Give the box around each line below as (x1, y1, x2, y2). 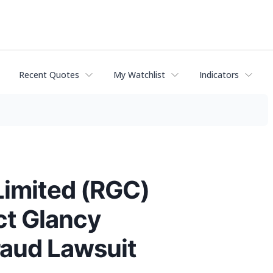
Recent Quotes (19, 69, 79, 81)
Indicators (199, 69, 239, 81)
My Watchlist (113, 69, 165, 81)
